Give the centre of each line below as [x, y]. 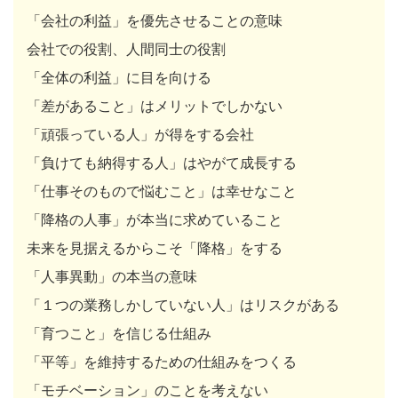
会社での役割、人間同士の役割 [126, 48]
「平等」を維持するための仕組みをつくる [162, 361]
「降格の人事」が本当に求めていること [155, 219]
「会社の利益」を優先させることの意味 [155, 20]
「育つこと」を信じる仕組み [119, 333]
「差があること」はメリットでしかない [155, 105]
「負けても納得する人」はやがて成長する [162, 162]
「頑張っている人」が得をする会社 [140, 134]
